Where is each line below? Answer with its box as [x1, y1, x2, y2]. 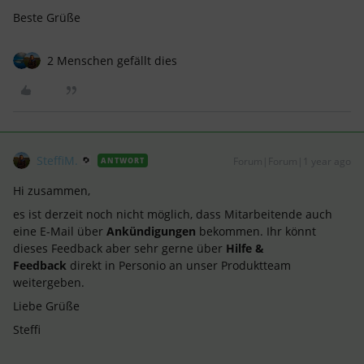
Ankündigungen [106, 223, 196, 239]
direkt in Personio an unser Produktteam [70, 257, 291, 273]
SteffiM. [37, 152, 78, 168]
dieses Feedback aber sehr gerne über [13, 240, 226, 256]
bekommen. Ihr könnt [196, 223, 316, 239]
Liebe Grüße [13, 297, 80, 314]
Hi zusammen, [13, 182, 90, 198]
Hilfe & [226, 240, 264, 256]
